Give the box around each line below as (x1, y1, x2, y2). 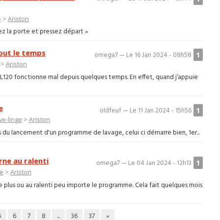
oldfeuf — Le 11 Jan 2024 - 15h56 (100, 106, 192, 116)
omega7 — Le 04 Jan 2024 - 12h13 (96, 158, 192, 168)
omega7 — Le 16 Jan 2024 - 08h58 (94, 50, 192, 61)
